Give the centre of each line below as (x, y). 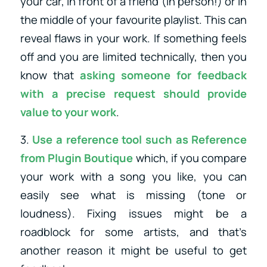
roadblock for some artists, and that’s (133, 232)
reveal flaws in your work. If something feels (133, 38)
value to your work (68, 112)
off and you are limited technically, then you (133, 56)
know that (50, 75)
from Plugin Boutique (77, 158)
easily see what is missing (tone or (133, 195)
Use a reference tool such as (112, 140)
